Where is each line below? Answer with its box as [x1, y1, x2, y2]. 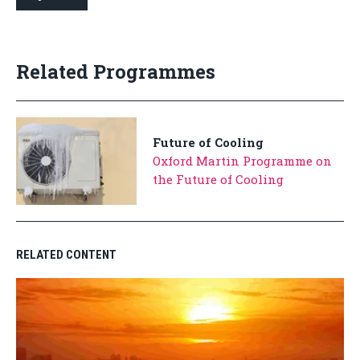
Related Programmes [16, 59, 215, 85]
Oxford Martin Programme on [153, 153, 332, 170]
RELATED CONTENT [16, 247, 117, 263]
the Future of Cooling [153, 171, 284, 188]
